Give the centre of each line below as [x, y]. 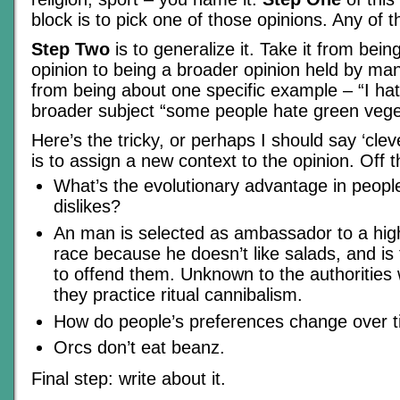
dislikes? [87, 207]
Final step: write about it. [129, 379]
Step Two [71, 50]
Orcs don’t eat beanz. [139, 348]
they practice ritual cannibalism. [178, 295]
